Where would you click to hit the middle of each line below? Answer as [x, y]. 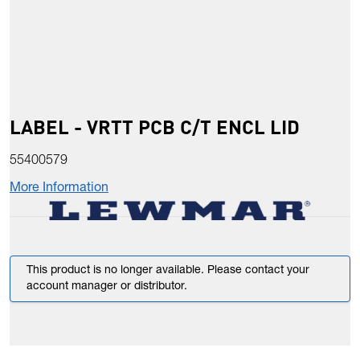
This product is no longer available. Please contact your [168, 271]
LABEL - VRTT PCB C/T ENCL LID [155, 127]
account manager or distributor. [107, 287]
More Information [59, 189]
